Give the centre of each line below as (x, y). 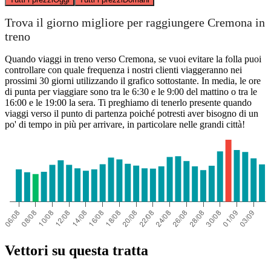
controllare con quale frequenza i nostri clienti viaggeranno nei (123, 70)
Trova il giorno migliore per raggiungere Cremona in (135, 23)
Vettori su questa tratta (77, 250)
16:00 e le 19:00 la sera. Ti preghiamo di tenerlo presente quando (128, 102)
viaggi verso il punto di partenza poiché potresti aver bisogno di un (132, 113)
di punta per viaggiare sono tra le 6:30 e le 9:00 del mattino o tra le (131, 91)
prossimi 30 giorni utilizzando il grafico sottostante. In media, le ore (133, 80)
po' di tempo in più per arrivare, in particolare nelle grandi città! (125, 124)
